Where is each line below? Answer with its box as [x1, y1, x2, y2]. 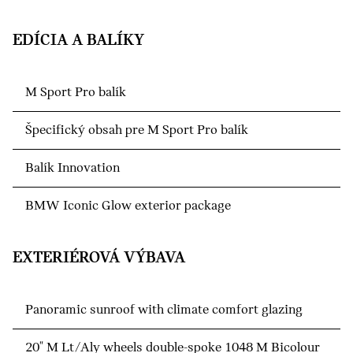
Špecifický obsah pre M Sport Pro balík [25, 123, 248, 139]
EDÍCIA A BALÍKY [13, 32, 144, 50]
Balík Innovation [25, 161, 120, 176]
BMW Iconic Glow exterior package [25, 199, 231, 214]
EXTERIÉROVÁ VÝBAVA [13, 250, 185, 267]
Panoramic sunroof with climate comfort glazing [25, 303, 303, 318]
